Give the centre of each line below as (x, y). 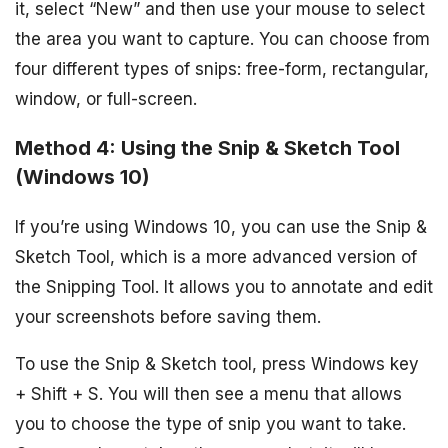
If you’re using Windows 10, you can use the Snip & (221, 227)
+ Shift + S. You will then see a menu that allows (208, 394)
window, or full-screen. (106, 99)
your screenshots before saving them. (168, 317)
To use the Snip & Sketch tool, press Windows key (217, 364)
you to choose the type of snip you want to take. (210, 424)
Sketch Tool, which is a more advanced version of (216, 257)
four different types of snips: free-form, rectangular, (222, 69)
